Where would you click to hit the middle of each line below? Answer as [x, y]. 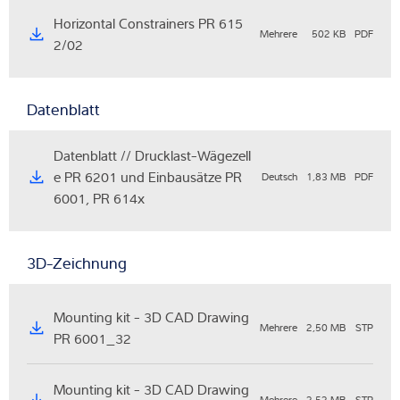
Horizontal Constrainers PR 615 [148, 24]
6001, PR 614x [99, 199]
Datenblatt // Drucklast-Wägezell [152, 156]
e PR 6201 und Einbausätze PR [148, 177]
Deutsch [279, 177]
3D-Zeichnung [77, 263]
